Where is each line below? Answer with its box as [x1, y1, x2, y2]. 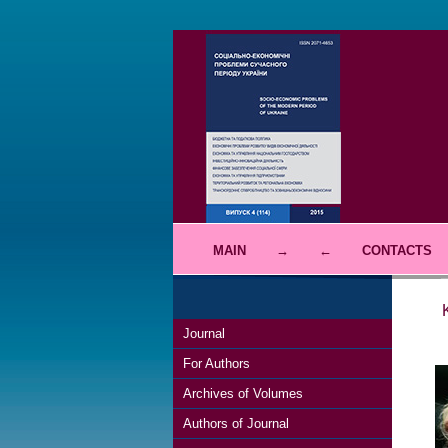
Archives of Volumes [182, 386, 303, 401]
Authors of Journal [182, 416, 289, 431]
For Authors [182, 356, 250, 371]
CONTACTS [361, 243, 432, 258]
